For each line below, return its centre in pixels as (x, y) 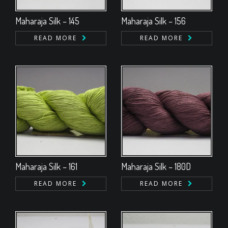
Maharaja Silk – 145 (47, 21)
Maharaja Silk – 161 (46, 166)
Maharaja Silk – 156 (153, 21)
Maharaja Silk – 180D (156, 166)
